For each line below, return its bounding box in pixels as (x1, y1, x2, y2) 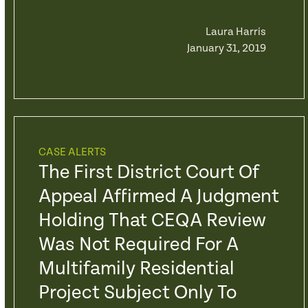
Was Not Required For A (38, 234, 239, 256)
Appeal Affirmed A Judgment (38, 186, 279, 208)
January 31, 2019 (186, 42, 266, 55)
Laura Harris (205, 25, 266, 38)
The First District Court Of (38, 162, 259, 184)
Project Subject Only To (38, 282, 236, 304)
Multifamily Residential (38, 258, 234, 280)
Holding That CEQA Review (38, 210, 266, 232)
